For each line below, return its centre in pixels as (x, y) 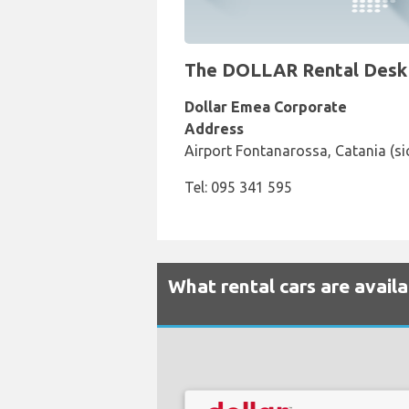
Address (214, 129)
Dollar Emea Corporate (266, 107)
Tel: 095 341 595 (238, 187)
